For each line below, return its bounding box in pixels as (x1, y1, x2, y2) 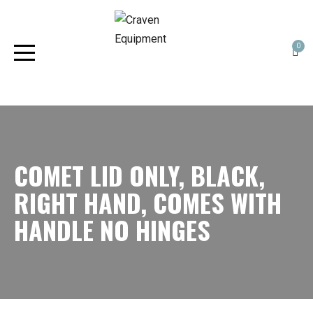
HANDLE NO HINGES (14, 211, 210, 248)
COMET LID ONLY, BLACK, (14, 156, 265, 194)
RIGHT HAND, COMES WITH (14, 184, 282, 221)
